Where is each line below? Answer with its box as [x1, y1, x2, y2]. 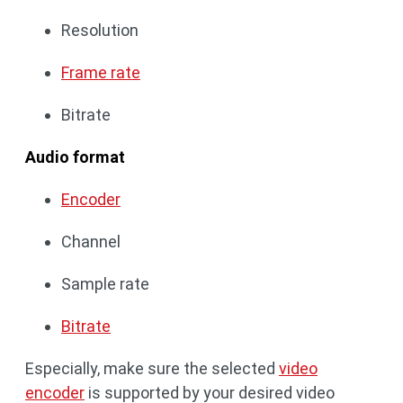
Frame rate [61, 62, 140, 82]
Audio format [25, 147, 125, 166]
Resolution [61, 20, 139, 40]
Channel [61, 231, 121, 251]
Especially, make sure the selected [25, 358, 279, 378]
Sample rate [61, 273, 149, 293]
